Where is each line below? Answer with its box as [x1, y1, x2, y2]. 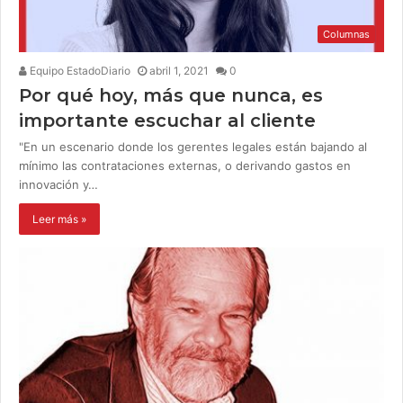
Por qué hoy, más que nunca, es [19, 85, 323, 107]
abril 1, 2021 [149, 64, 209, 78]
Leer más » [32, 212, 86, 227]
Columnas [323, 28, 370, 41]
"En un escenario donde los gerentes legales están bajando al [19, 139, 367, 155]
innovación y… [19, 177, 98, 193]
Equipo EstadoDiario [27, 64, 130, 78]
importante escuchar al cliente [19, 110, 316, 132]
